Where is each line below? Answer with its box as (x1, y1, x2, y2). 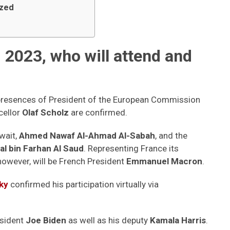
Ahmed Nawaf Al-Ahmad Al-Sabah (19, 130, 155, 141)
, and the (155, 130, 187, 141)
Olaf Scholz (20, 107, 69, 118)
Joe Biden (24, 215, 66, 225)
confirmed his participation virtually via (8, 179, 159, 189)
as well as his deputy (66, 215, 150, 225)
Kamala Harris (150, 215, 206, 225)
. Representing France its (84, 143, 179, 154)
